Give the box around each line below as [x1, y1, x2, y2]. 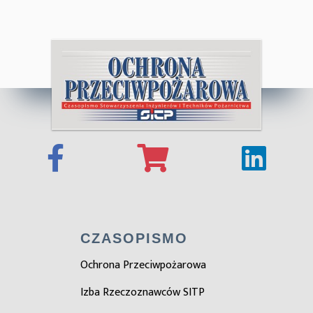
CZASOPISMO [80, 231, 188, 246]
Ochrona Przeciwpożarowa [80, 256, 206, 275]
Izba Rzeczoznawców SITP [80, 283, 205, 302]
